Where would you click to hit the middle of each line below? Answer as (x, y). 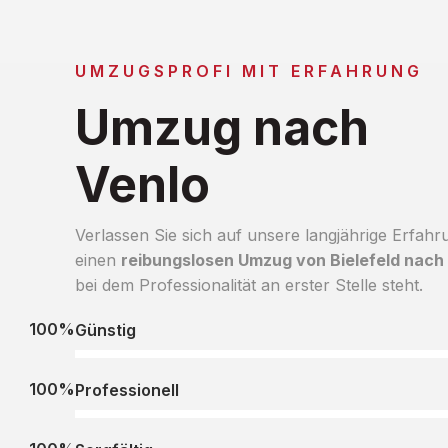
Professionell (126, 389)
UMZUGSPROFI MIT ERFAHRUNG (248, 70)
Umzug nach (221, 127)
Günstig (105, 329)
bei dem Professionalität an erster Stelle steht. (248, 284)
